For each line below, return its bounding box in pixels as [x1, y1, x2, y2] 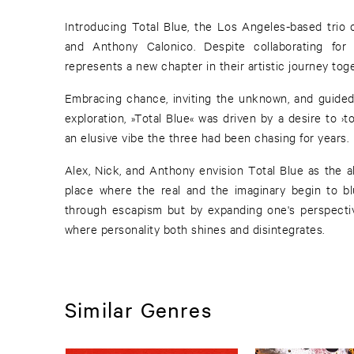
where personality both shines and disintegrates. [65, 221, 325, 237]
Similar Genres [65, 296, 212, 322]
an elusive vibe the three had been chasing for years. [65, 130, 349, 145]
